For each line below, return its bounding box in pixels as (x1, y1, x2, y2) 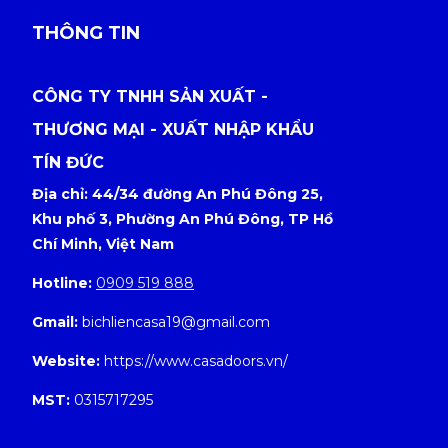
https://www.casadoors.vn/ (100, 351, 288, 370)
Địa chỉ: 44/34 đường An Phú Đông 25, (32, 184, 323, 203)
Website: (32, 351, 100, 370)
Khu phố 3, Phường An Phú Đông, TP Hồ (32, 209, 333, 228)
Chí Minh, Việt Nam (32, 234, 174, 253)
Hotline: (32, 273, 96, 292)
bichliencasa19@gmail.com (82, 312, 270, 331)
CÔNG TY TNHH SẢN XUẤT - (32, 86, 268, 106)
